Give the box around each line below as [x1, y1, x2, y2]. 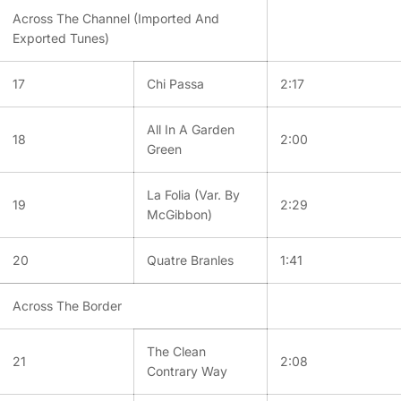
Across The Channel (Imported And [13, 10, 219, 26]
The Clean [147, 343, 206, 359]
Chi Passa [147, 75, 204, 91]
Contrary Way [147, 363, 227, 379]
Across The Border [13, 297, 122, 313]
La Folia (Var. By [147, 186, 240, 202]
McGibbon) [147, 206, 212, 222]
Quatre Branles [147, 252, 234, 268]
